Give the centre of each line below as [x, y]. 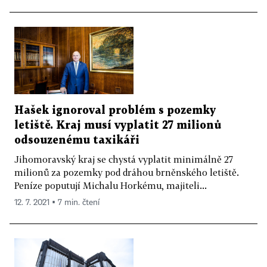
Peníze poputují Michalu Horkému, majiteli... [111, 185]
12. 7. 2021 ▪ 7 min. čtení [57, 202]
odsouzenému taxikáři [77, 140]
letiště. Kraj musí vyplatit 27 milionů [118, 125]
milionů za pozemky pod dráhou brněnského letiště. [127, 172]
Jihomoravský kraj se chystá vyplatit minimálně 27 [124, 159]
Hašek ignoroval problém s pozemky [115, 110]
